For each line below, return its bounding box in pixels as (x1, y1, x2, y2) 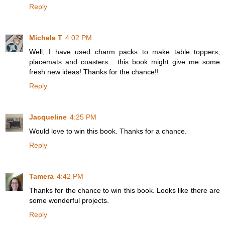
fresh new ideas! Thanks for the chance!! (29, 68, 159, 76)
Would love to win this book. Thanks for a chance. (29, 127, 187, 136)
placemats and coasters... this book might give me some (29, 58, 220, 66)
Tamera (29, 172, 54, 181)
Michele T (29, 34, 62, 42)
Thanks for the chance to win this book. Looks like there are (29, 186, 220, 195)
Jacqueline (29, 113, 67, 122)
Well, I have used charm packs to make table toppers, (29, 48, 220, 56)
